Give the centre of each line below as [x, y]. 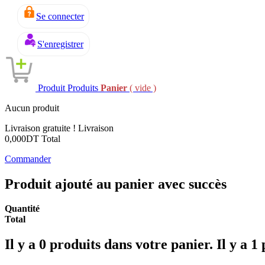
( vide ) [142, 88]
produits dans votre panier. [131, 245]
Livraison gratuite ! [41, 128]
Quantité [22, 209]
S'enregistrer [60, 44]
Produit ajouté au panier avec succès [116, 184]
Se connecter [60, 16]
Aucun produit [32, 108]
